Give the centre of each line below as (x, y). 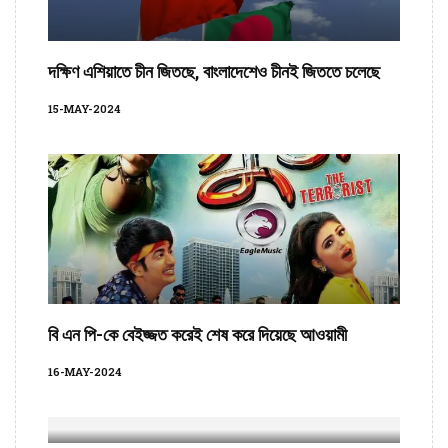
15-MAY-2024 (84, 109)
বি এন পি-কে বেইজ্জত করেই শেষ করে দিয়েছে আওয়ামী (197, 334)
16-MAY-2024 (85, 372)
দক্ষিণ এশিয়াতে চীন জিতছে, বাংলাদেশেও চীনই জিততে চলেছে (214, 71)
